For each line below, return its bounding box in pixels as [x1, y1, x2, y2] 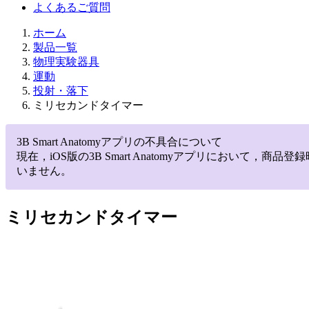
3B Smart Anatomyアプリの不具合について [17, 136, 222, 148]
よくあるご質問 [33, 1, 110, 13]
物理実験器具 [33, 56, 99, 68]
